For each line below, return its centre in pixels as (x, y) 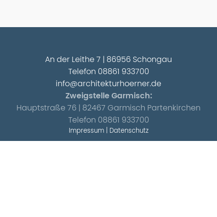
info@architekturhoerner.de (108, 84)
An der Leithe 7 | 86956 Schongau (108, 60)
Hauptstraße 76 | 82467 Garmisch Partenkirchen (108, 108)
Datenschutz (129, 131)
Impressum (86, 131)
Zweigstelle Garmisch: (108, 96)
